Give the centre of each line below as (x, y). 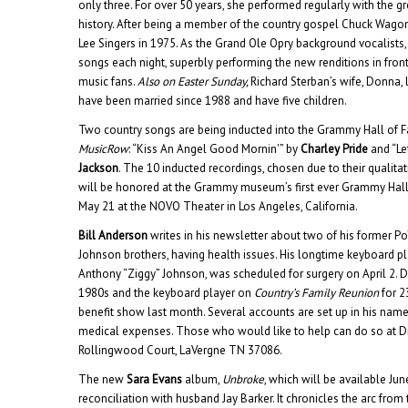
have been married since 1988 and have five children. (213, 101)
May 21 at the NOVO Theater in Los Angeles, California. (219, 207)
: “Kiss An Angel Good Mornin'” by (215, 149)
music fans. (108, 82)
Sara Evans (155, 380)
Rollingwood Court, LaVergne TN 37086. (181, 351)
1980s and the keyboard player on (167, 293)
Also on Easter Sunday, (194, 82)
